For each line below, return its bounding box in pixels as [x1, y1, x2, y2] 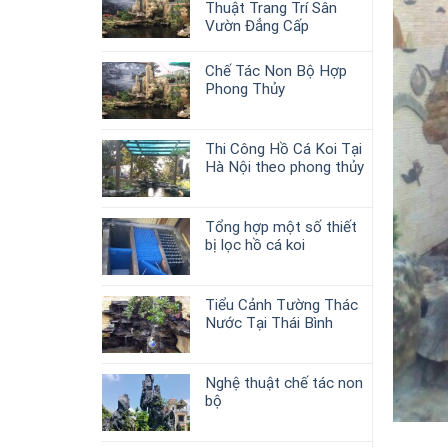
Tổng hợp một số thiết [205, 217, 357, 236]
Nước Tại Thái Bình [205, 313, 333, 332]
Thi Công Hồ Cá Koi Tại [205, 139, 362, 158]
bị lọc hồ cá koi [205, 235, 305, 254]
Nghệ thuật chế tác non [205, 373, 363, 392]
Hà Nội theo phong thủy [205, 157, 364, 176]
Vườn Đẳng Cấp [205, 16, 309, 35]
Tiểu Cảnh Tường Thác [205, 295, 358, 314]
